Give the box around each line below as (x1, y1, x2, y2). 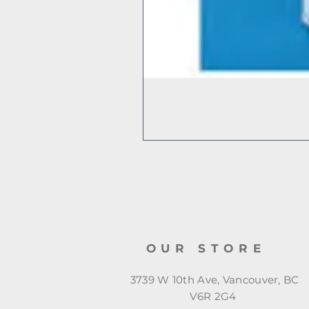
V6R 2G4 (190, 290, 237, 303)
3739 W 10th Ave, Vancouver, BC (127, 273, 299, 287)
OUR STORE (146, 241, 266, 256)
